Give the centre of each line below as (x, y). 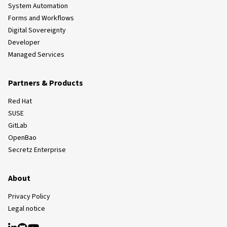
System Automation (38, 6)
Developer (24, 43)
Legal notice (27, 209)
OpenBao (22, 138)
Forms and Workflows (41, 18)
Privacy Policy (29, 197)
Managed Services (36, 55)
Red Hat (20, 101)
